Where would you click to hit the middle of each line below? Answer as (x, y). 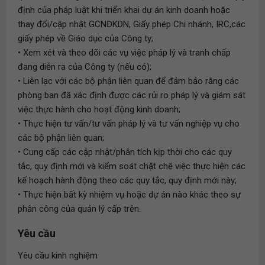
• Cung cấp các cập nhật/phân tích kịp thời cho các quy (125, 152)
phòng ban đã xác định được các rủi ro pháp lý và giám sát (132, 95)
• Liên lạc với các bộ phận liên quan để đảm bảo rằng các (128, 81)
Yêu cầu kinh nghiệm (58, 256)
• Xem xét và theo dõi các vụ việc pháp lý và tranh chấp (124, 53)
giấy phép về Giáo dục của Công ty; (85, 38)
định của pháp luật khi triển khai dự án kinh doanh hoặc (124, 10)
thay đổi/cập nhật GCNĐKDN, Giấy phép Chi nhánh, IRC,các (132, 24)
